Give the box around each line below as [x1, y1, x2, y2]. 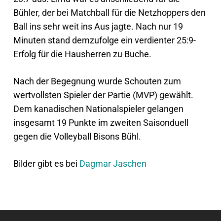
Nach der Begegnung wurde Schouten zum [13, 76, 181, 86]
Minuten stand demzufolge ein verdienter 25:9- [13, 35, 196, 45]
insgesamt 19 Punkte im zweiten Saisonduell [13, 117, 188, 128]
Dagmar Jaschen [79, 158, 147, 169]
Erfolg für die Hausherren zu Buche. [13, 49, 151, 59]
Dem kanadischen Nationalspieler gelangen [13, 104, 184, 114]
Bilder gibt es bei [13, 158, 79, 169]
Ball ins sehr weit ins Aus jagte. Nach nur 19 [13, 21, 183, 32]
